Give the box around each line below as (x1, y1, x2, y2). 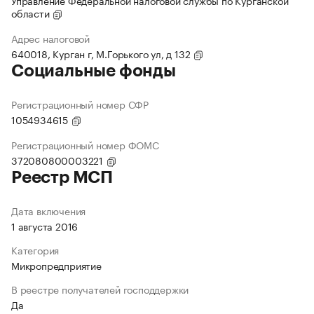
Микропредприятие (11, 257, 102, 273)
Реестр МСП (11, 169, 113, 186)
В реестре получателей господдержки (11, 281, 189, 297)
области (11, 5, 53, 21)
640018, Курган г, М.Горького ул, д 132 (11, 46, 193, 62)
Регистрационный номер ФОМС (11, 137, 159, 153)
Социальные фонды (11, 62, 176, 80)
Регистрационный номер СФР (11, 96, 149, 112)
